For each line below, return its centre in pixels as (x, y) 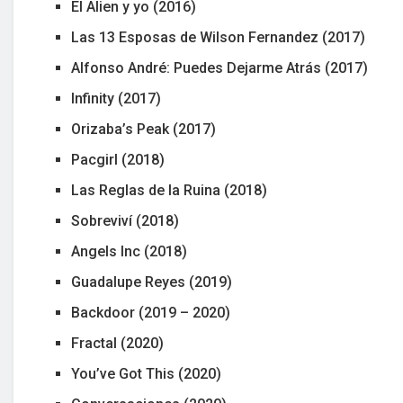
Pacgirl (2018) (118, 160)
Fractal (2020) (118, 344)
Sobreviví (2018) (125, 221)
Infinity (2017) (116, 99)
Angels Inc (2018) (130, 252)
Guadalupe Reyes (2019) (152, 282)
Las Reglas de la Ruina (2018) (170, 191)
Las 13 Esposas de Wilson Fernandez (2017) (219, 38)
